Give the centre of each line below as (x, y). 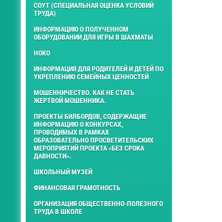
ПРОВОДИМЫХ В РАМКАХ (71, 132)
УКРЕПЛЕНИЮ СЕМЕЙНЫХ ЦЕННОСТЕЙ (91, 77)
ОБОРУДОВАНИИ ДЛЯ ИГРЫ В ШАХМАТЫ (93, 37)
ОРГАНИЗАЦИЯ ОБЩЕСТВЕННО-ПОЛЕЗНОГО (98, 203)
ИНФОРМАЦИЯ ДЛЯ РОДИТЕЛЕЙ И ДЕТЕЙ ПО (99, 69)
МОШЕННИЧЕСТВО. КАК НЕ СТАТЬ (84, 92)
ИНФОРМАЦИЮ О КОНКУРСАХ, (78, 124)
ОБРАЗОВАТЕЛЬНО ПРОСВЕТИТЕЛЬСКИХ (94, 140)
